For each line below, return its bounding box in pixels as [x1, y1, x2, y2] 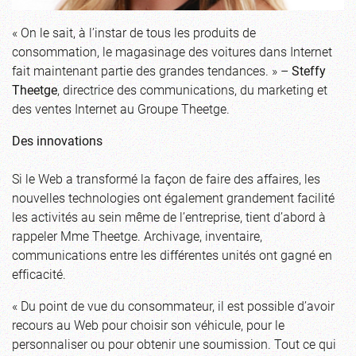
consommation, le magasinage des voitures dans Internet [12, 42, 332, 60]
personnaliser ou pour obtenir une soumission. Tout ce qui [12, 335, 336, 352]
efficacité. [12, 265, 66, 282]
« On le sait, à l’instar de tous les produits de [12, 23, 256, 41]
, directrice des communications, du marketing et [57, 80, 327, 98]
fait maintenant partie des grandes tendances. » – [12, 61, 292, 79]
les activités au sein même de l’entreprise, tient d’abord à [12, 207, 326, 225]
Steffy [292, 61, 326, 79]
